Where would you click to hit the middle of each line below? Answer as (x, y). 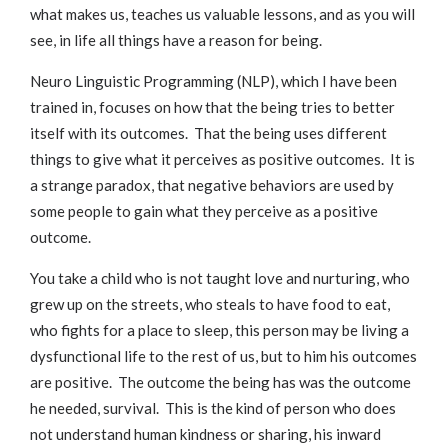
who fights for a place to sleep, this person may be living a (219, 330)
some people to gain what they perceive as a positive (204, 211)
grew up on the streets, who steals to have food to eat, (210, 304)
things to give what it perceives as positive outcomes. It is (222, 159)
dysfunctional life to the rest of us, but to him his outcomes (223, 356)
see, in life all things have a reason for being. (176, 40)
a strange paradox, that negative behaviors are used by (212, 185)
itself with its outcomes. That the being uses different (208, 133)
